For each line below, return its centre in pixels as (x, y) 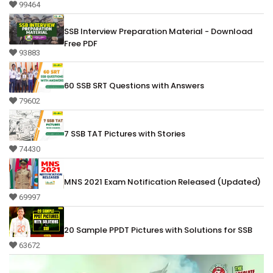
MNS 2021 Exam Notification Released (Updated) (162, 182)
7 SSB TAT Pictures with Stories (125, 133)
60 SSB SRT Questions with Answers (134, 85)
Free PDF (81, 43)
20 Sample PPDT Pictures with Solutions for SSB (158, 230)
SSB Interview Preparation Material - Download (158, 31)
